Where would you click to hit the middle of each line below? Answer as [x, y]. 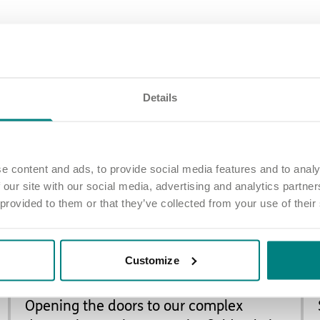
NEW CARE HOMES [64, 282]
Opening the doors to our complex [134, 306]
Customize [152, 260]
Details [160, 97]
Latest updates [160, 72]
